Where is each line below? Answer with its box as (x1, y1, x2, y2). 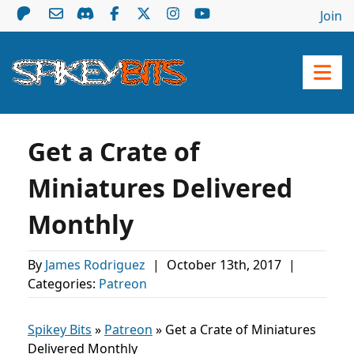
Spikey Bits (28, 321, 92, 338)
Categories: (28, 275, 99, 292)
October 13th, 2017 (167, 256, 284, 273)
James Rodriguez (45, 256, 149, 273)
